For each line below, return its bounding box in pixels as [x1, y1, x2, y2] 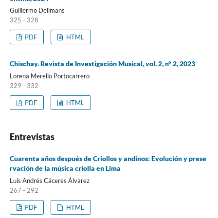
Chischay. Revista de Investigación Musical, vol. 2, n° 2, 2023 [9, 59, 195, 68]
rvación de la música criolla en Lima [9, 164, 121, 173]
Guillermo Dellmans [9, 6, 65, 15]
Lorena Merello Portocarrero [9, 72, 90, 80]
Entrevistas [9, 131, 54, 143]
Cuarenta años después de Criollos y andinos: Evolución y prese [9, 154, 206, 163]
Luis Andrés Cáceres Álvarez [9, 177, 90, 185]
